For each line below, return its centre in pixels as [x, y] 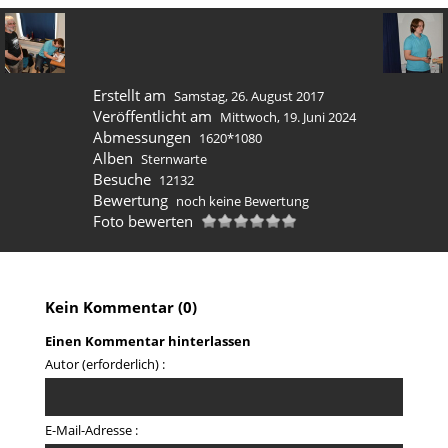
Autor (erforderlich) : [105, 364]
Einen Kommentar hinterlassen [148, 341]
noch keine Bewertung [242, 201]
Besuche [122, 179]
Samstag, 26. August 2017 [248, 96]
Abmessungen [142, 137]
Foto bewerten [143, 221]
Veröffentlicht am [152, 116]
